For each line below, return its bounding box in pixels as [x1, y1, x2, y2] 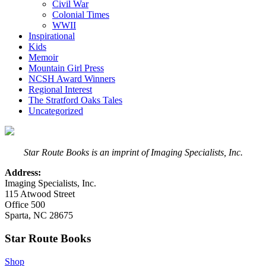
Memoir [28, 52, 58, 63]
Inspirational [28, 31, 75, 42]
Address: [5, 167, 41, 178]
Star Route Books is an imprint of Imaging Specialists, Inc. [23, 147, 243, 158]
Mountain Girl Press [28, 63, 104, 74]
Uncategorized [28, 106, 83, 116]
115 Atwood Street [5, 189, 75, 199]
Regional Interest [28, 84, 92, 95]
